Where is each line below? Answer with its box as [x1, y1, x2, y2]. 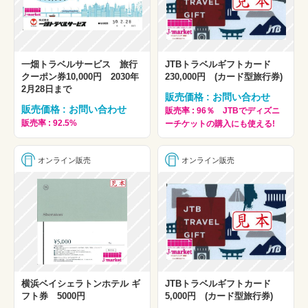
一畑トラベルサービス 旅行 [21, 58, 137, 69]
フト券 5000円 [21, 291, 85, 302]
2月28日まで [21, 83, 71, 94]
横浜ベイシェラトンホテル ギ [21, 278, 140, 289]
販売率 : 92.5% [21, 118, 77, 128]
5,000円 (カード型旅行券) [165, 291, 273, 302]
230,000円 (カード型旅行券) [165, 71, 283, 82]
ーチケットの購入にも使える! [165, 118, 275, 129]
